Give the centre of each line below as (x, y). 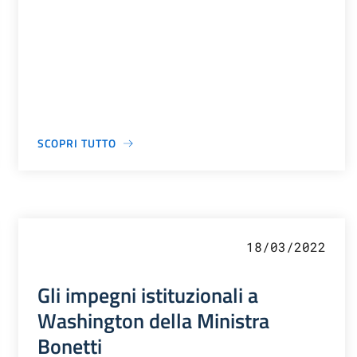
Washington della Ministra (153, 321)
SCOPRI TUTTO (76, 143)
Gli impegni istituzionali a (147, 295)
